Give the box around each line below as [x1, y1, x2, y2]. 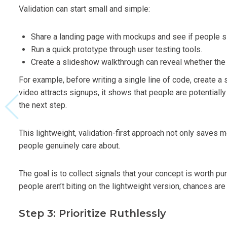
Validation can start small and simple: [19, 4, 150, 14]
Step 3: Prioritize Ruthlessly [19, 207, 166, 219]
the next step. [19, 100, 67, 110]
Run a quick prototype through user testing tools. [31, 44, 202, 54]
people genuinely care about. [19, 140, 120, 150]
